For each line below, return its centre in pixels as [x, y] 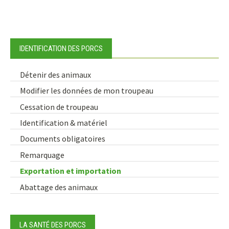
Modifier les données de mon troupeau [87, 91]
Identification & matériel [64, 123]
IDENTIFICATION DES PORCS [61, 48]
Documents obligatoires [63, 139]
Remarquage [42, 155]
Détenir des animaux [56, 74]
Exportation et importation [71, 171]
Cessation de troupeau [59, 107]
